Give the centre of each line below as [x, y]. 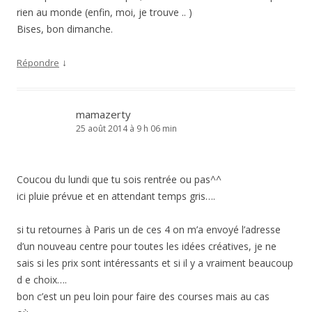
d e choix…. [42, 280]
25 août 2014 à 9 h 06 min [126, 129]
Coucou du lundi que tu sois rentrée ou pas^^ [119, 180]
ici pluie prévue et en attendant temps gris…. [116, 196]
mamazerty [103, 115]
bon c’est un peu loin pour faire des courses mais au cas [143, 297]
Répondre [38, 63]
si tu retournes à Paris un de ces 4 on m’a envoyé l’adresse [149, 230]
